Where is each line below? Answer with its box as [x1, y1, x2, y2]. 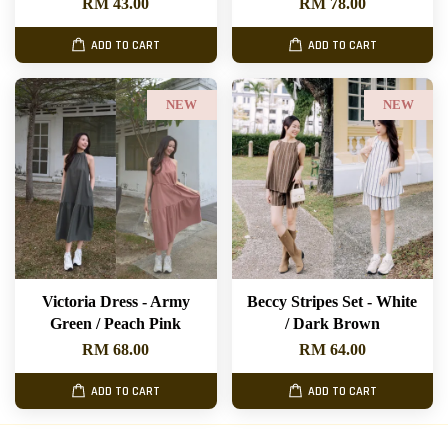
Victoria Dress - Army [41, 293, 190, 311]
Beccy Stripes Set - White [247, 293, 418, 311]
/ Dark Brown [284, 315, 380, 333]
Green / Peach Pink [50, 315, 182, 333]
